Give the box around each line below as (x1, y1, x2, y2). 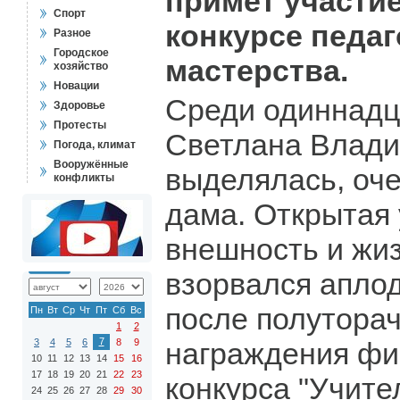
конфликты (54, 171, 114, 184)
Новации (54, 79, 99, 92)
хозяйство (54, 60, 108, 72)
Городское (54, 46, 109, 59)
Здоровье (54, 99, 105, 112)
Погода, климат (54, 138, 136, 151)
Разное (54, 27, 91, 39)
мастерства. (165, 54, 348, 87)
